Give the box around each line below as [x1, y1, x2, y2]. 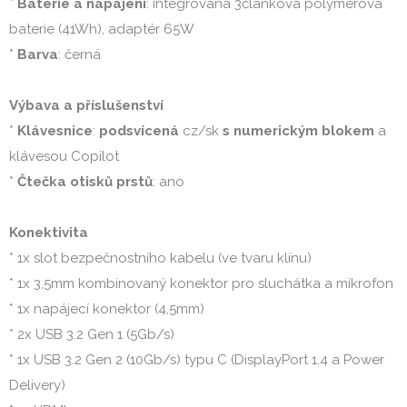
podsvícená [99, 123, 179, 139]
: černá [58, 46, 101, 63]
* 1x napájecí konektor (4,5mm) [9, 301, 204, 317]
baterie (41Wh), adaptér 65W [9, 21, 194, 37]
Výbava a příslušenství [9, 97, 164, 114]
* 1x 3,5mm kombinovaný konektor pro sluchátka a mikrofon [9, 275, 393, 292]
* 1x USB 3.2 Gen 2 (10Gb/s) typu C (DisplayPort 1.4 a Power [9, 352, 384, 368]
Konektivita [9, 224, 88, 241]
